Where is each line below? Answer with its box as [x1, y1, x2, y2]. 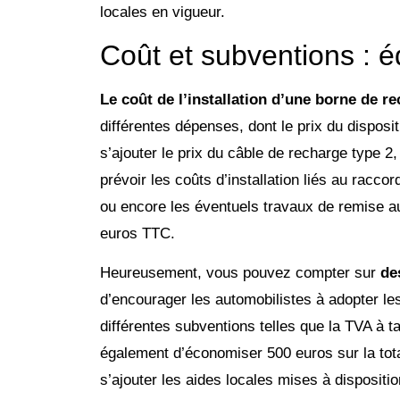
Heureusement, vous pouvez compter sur [100, 264, 380, 282]
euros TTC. [100, 224, 175, 242]
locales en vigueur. [100, 3, 225, 21]
